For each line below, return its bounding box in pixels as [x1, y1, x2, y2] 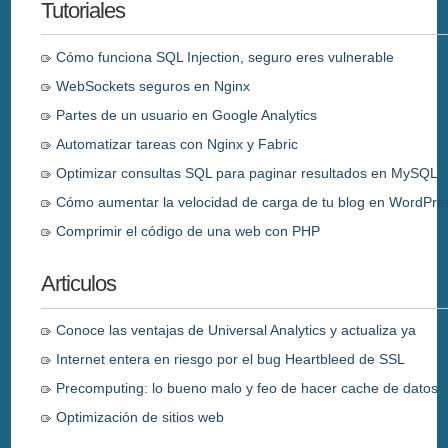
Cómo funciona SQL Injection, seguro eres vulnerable [56, 48, 395, 65]
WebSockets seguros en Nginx [56, 77, 251, 94]
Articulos [41, 271, 117, 297]
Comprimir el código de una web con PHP [56, 222, 321, 239]
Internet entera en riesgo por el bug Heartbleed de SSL [56, 351, 406, 368]
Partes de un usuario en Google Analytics [56, 106, 318, 123]
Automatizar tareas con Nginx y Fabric [56, 135, 299, 152]
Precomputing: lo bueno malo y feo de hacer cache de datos [56, 380, 439, 397]
